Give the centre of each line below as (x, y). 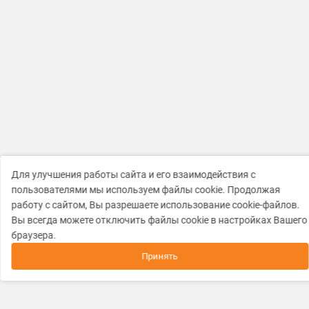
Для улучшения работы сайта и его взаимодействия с (133, 175)
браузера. (33, 235)
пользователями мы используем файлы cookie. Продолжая (146, 190)
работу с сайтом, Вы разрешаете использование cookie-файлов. (155, 205)
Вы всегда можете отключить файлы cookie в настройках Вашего (159, 220)
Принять (160, 256)
